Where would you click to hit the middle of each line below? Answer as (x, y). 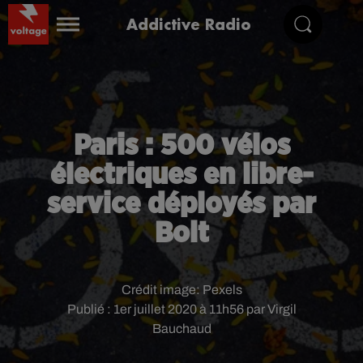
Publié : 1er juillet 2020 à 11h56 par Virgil (181, 309)
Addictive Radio (189, 24)
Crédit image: (162, 290)
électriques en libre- (181, 175)
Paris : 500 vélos (181, 146)
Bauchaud (181, 329)
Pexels (222, 290)
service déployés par (181, 204)
